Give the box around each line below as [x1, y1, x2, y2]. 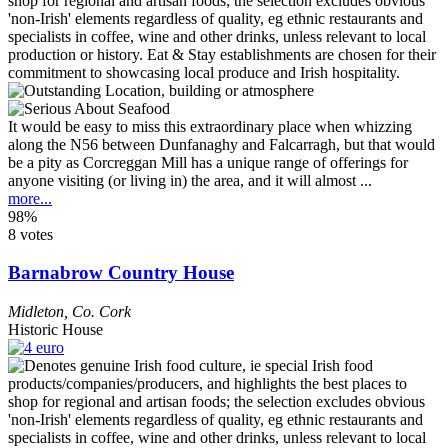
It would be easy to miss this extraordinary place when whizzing [8, 117, 412, 135]
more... [8, 189, 52, 207]
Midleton [8, 303, 64, 321]
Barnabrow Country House [8, 262, 234, 284]
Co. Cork [72, 303, 131, 321]
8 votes [8, 225, 53, 243]
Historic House [8, 321, 103, 339]
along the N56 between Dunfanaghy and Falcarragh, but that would [8, 135, 435, 153]
